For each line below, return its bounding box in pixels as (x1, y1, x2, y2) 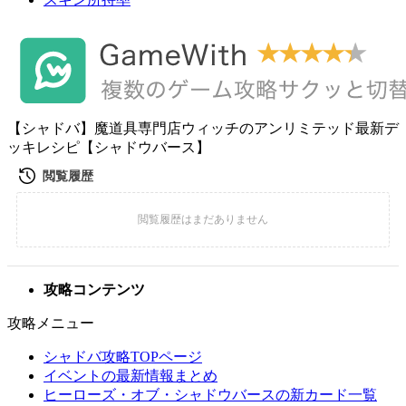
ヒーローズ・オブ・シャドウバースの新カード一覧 (43, 387, 377, 402)
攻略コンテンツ (43, 282, 145, 297)
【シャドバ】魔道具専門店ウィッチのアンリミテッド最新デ (7, 121, 399, 136)
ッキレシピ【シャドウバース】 (7, 140, 210, 155)
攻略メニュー (7, 315, 94, 331)
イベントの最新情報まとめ (43, 368, 217, 383)
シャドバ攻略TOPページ (43, 349, 202, 364)
